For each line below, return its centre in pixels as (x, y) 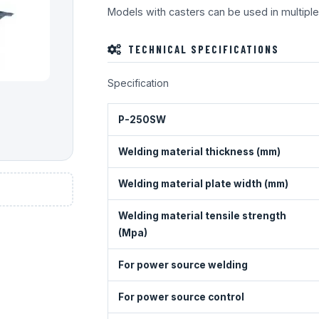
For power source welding (183, 265)
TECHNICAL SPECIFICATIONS (204, 49)
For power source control (181, 297)
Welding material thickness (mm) (199, 151)
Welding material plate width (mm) (203, 183)
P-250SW (142, 119)
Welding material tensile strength (202, 215)
